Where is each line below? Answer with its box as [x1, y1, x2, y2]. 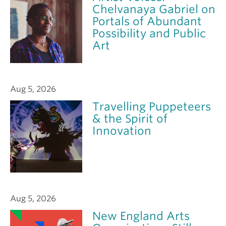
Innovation [92, 124, 152, 137]
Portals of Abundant [92, 14, 202, 28]
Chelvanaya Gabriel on [92, 2, 216, 16]
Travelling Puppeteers [92, 99, 211, 113]
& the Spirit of [92, 111, 168, 125]
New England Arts [92, 209, 190, 222]
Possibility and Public [92, 26, 206, 40]
